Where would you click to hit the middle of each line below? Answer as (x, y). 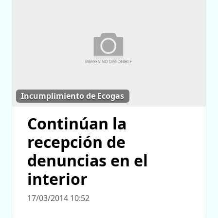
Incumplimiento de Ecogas (73, 96)
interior (57, 179)
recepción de (76, 142)
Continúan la (77, 123)
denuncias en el (88, 160)
